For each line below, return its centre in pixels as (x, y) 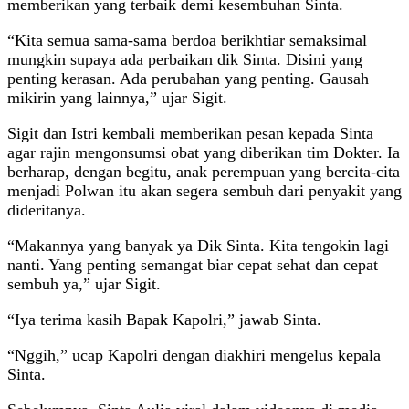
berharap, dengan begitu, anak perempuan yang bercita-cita (204, 172)
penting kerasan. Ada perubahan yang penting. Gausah (188, 79)
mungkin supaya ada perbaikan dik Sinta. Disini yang (185, 60)
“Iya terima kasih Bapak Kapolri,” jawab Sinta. (164, 320)
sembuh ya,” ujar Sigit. (84, 284)
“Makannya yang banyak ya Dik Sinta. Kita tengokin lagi (198, 246)
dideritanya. (47, 210)
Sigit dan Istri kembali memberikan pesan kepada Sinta (190, 134)
